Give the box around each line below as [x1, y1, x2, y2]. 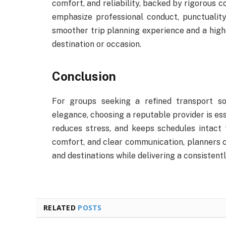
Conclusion [52, 69, 116, 84]
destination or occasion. [52, 39, 141, 49]
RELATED [43, 202, 78, 212]
